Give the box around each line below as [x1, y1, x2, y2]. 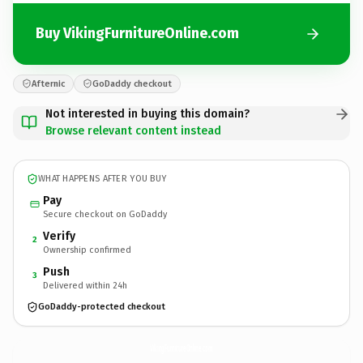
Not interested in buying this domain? [45, 106, 250, 121]
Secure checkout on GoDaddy [43, 208, 167, 220]
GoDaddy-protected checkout [38, 301, 165, 312]
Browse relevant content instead [45, 123, 221, 138]
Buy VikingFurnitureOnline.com [36, 24, 239, 42]
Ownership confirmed [43, 244, 131, 255]
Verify [43, 228, 75, 243]
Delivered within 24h [43, 280, 127, 291]
